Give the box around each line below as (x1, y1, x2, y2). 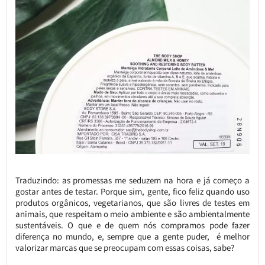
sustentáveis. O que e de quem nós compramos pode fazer (15, 219, 250, 231)
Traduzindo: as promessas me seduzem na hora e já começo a (15, 174, 250, 186)
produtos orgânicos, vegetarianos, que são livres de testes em (15, 196, 250, 208)
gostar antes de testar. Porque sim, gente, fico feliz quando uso (15, 185, 250, 197)
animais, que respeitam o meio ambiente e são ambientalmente (15, 208, 250, 219)
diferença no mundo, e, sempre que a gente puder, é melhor (15, 230, 250, 242)
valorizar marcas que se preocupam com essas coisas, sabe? (15, 241, 234, 253)
